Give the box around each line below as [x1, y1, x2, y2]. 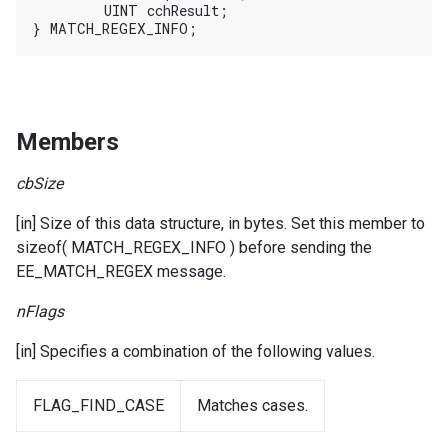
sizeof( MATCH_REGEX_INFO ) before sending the [16, 237, 372, 257]
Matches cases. [197, 395, 308, 415]
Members [16, 127, 119, 156]
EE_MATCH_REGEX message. [16, 261, 226, 281]
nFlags [16, 301, 64, 321]
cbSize [16, 173, 63, 193]
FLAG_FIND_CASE [33, 395, 164, 415]
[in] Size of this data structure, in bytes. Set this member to [16, 213, 425, 233]
